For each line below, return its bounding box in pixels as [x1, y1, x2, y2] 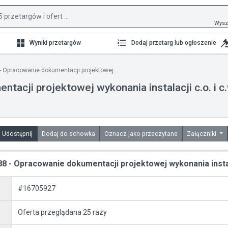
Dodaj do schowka [69, 130, 95, 137]
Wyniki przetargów [30, 39, 81, 46]
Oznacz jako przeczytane [128, 130, 178, 137]
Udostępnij [2, 130, 33, 137]
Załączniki [186, 130, 218, 137]
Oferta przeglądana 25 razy [18, 208, 107, 216]
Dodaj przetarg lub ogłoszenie [131, 39, 216, 46]
